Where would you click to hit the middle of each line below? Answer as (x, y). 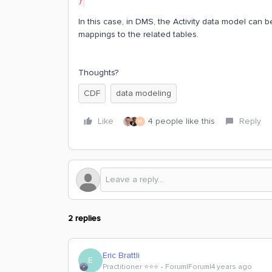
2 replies (84, 218)
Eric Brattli (121, 255)
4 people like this (181, 121)
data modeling (144, 93)
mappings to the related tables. (138, 34)
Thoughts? (98, 73)
